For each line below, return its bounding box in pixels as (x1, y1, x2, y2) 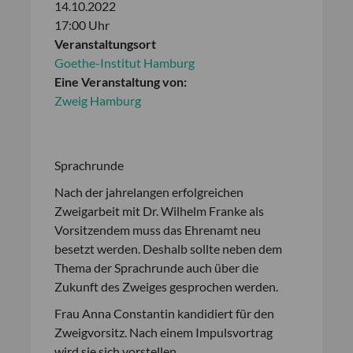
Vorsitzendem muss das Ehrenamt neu (54, 222, 261, 237)
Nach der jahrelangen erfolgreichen (54, 184, 243, 199)
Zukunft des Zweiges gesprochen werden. (54, 279, 278, 294)
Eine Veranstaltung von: (54, 74, 187, 89)
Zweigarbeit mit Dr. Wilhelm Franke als (54, 203, 264, 218)
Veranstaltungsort (54, 36, 156, 51)
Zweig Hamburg (54, 93, 141, 108)
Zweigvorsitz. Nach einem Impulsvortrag (54, 325, 273, 340)
